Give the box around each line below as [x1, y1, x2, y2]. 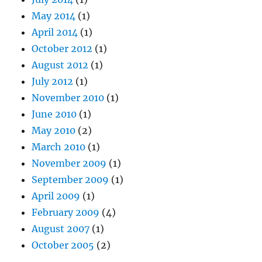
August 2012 [32, 59, 89, 71]
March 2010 [32, 141, 86, 153]
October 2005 [32, 239, 95, 251]
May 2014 [32, 10, 76, 22]
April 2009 [32, 190, 81, 202]
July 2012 [32, 75, 74, 88]
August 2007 [32, 223, 90, 235]
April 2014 [32, 26, 78, 39]
